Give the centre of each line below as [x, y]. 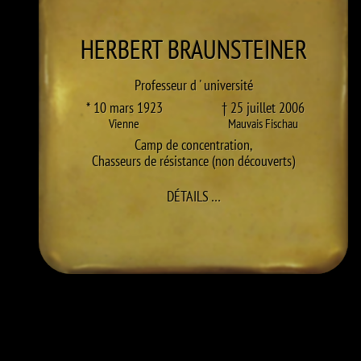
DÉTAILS [187, 196]
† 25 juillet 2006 [263, 108]
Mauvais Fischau [263, 123]
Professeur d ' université [193, 85]
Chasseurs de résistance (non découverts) [193, 161]
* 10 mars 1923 [124, 108]
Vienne [124, 123]
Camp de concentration [192, 145]
